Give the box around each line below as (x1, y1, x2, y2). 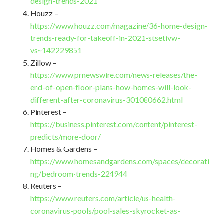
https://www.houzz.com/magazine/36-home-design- (30, 21, 208, 31)
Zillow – (30, 58, 57, 68)
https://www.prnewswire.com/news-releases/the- (30, 70, 197, 80)
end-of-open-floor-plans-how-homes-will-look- (30, 82, 191, 92)
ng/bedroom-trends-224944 (30, 169, 127, 179)
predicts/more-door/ (30, 132, 101, 142)
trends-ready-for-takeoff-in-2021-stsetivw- (30, 33, 180, 43)
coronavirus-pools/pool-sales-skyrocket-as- (30, 206, 180, 216)
